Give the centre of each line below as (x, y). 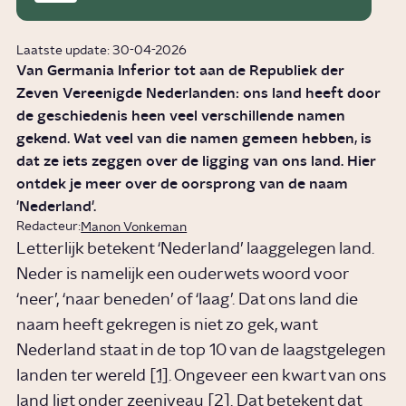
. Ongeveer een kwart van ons (278, 377)
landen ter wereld (83, 377)
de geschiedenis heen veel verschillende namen (181, 116)
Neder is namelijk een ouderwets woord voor (183, 275)
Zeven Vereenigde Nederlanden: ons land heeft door (199, 94)
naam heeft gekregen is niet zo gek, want (167, 326)
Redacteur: (49, 227)
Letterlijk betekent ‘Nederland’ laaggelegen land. (196, 250)
